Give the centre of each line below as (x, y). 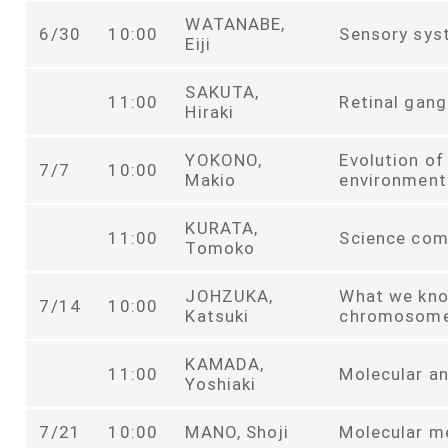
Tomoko (220, 247)
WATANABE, (235, 23)
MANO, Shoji (237, 431)
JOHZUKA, (229, 295)
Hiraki (210, 111)
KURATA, (222, 227)
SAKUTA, (222, 91)
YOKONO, (224, 159)
